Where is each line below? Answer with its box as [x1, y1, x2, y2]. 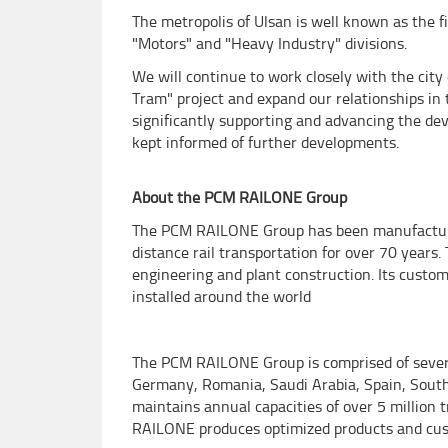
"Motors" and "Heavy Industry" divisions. [132, 34, 407, 53]
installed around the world [132, 287, 311, 306]
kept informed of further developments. [132, 133, 399, 152]
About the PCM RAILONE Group [132, 188, 347, 207]
